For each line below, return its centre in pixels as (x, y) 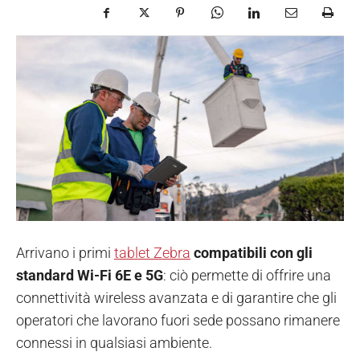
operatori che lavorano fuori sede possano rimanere (178, 320)
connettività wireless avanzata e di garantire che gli (176, 297)
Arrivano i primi (65, 252)
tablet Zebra (152, 252)
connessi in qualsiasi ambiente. (114, 342)
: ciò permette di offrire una (247, 275)
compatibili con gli (253, 252)
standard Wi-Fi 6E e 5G (90, 275)
